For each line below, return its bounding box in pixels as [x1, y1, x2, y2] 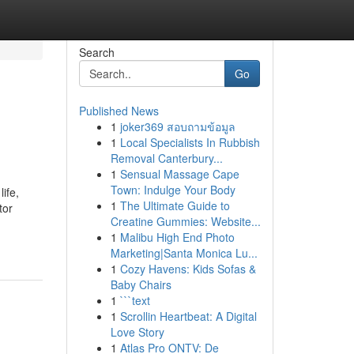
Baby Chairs [110, 277, 171, 292]
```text [119, 292, 150, 308]
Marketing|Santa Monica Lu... [110, 245, 258, 261]
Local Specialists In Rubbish [119, 134, 260, 150]
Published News [78, 103, 159, 119]
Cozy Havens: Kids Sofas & [119, 261, 256, 277]
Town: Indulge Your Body [110, 182, 235, 198]
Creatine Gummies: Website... [110, 213, 261, 229]
